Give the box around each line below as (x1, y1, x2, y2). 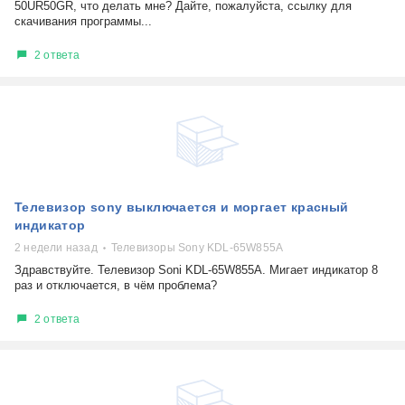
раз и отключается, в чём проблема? (14, 278, 217, 292)
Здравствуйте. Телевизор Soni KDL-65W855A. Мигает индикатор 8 (14, 263, 378, 277)
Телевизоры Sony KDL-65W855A (110, 241, 284, 254)
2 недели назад (14, 241, 98, 254)
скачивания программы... (14, 14, 152, 28)
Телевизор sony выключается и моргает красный (14, 200, 349, 214)
